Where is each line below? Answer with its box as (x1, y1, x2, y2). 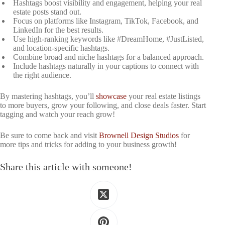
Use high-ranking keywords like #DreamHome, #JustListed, (13, 34, 204, 43)
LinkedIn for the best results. (13, 25, 103, 34)
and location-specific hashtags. (13, 43, 109, 52)
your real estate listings (127, 91, 200, 100)
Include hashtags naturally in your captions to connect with (13, 61, 199, 70)
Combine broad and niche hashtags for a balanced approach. (13, 52, 204, 61)
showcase (96, 91, 127, 100)
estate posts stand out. (13, 7, 81, 16)
